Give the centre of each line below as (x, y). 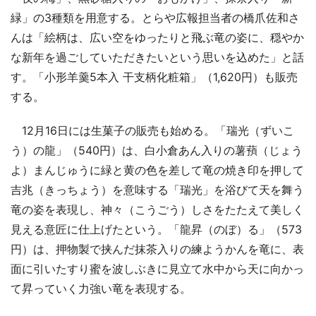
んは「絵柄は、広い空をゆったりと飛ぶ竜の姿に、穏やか (157, 37)
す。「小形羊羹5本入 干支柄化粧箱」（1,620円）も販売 (154, 77)
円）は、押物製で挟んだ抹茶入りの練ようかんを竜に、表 (157, 249)
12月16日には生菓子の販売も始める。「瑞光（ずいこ (152, 130)
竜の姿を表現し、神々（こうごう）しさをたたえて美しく (157, 209)
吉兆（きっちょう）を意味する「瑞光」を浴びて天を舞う (157, 189)
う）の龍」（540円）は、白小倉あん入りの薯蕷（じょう (157, 150)
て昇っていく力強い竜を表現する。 (101, 288)
